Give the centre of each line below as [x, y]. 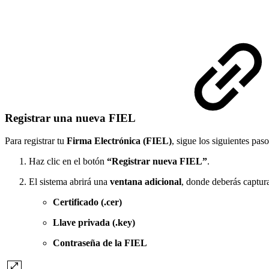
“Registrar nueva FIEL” [157, 162]
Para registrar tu [36, 141]
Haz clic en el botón [68, 162]
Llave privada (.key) [94, 223]
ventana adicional [146, 182]
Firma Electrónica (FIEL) [119, 141]
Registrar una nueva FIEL [71, 118]
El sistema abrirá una [69, 182]
